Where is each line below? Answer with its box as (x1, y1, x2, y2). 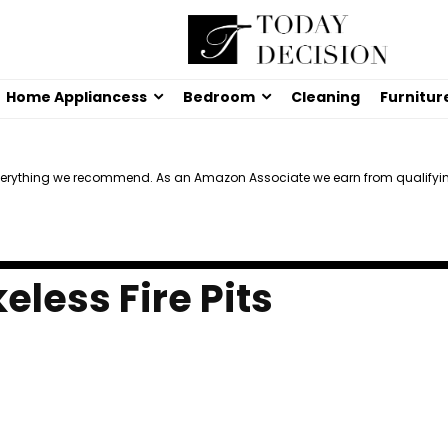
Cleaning (291, 87, 360, 108)
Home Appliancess (6, 87, 147, 108)
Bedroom (183, 87, 255, 108)
